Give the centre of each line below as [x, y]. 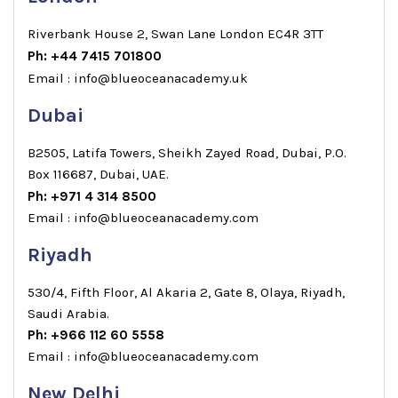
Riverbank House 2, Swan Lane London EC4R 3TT [175, 34]
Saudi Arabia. [68, 314]
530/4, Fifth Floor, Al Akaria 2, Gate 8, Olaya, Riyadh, [186, 292]
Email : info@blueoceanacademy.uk [138, 78]
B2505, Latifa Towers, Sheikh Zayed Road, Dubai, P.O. [187, 153]
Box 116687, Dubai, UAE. [98, 174]
